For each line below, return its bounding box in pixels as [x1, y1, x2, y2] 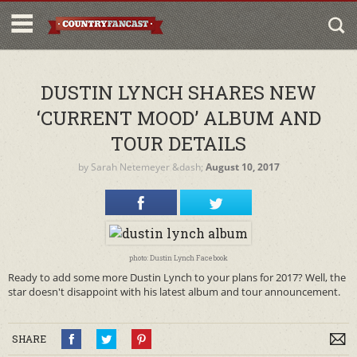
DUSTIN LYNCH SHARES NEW [41, 80, 316, 105]
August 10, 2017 [205, 160, 280, 174]
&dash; [169, 160, 206, 174]
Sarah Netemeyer [90, 160, 170, 174]
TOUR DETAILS [111, 131, 246, 156]
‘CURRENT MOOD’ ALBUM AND [36, 105, 321, 131]
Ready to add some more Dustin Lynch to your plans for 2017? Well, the [8, 270, 346, 284]
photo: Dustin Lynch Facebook [129, 253, 228, 262]
